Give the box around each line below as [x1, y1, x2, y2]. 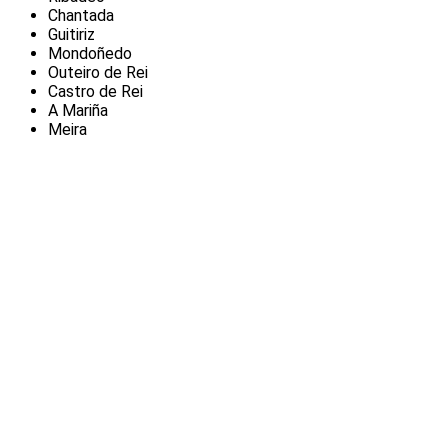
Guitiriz [48, 25, 95, 45]
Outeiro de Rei [48, 63, 148, 83]
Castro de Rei [48, 82, 143, 102]
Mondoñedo [48, 44, 132, 64]
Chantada [48, 6, 114, 26]
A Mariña [48, 101, 108, 121]
